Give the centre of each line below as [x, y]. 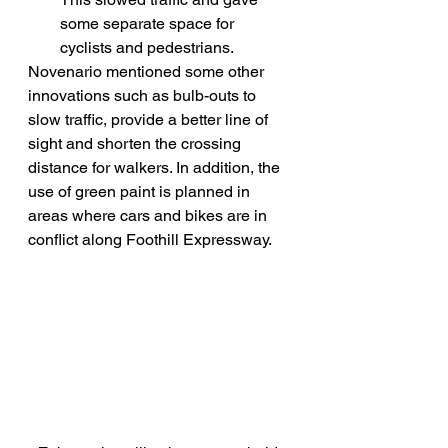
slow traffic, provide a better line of [150, 120]
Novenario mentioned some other [148, 72]
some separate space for [149, 24]
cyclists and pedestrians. [147, 48]
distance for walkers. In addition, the [156, 168]
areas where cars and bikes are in [149, 216]
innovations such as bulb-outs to [144, 96]
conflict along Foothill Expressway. [150, 240]
